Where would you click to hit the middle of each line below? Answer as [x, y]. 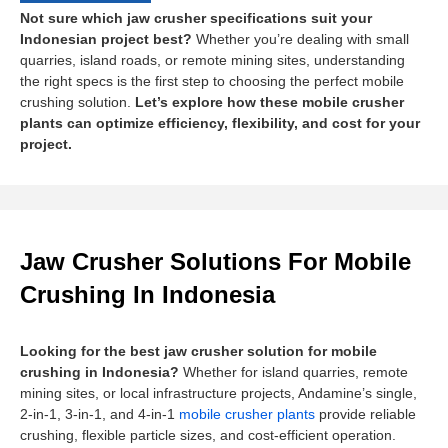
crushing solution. [77, 101]
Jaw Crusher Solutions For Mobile [215, 261]
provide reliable [365, 413]
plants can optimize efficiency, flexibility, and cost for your [220, 122]
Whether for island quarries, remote [293, 371]
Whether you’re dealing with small [300, 38]
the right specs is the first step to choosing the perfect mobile [212, 80]
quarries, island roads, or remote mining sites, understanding [212, 59]
